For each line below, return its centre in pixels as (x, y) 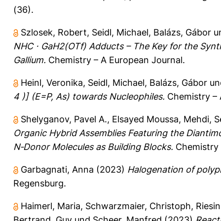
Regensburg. (40, 183)
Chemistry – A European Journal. (115, 60)
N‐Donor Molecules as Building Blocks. (93, 147)
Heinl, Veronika (52, 82)
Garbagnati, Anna (57, 169)
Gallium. (30, 60)
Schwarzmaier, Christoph (138, 206)
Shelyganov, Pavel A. (64, 119)
